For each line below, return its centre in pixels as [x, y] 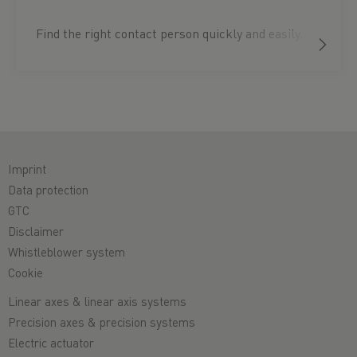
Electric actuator [51, 343]
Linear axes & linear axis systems [97, 301]
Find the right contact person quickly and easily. [169, 33]
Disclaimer [36, 231]
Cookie [25, 273]
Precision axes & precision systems [102, 322]
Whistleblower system [67, 252]
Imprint [27, 169]
